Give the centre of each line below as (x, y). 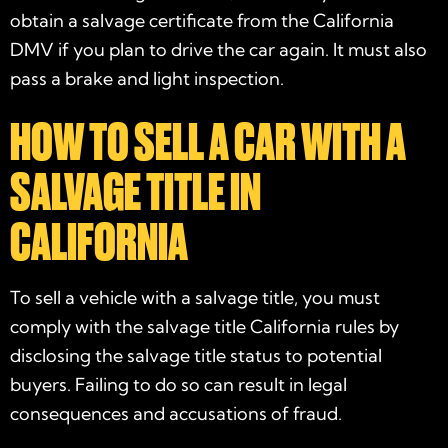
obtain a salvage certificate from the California (202, 21)
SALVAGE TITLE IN (135, 193)
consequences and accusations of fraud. (176, 414)
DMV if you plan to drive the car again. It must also (218, 50)
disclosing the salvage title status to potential (196, 356)
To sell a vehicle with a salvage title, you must (195, 298)
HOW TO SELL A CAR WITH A (208, 143)
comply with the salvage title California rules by (204, 327)
